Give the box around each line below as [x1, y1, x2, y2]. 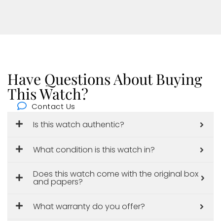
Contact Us [31, 101, 75, 112]
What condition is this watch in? [33, 144, 155, 155]
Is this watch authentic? [33, 118, 124, 130]
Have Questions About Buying [7, 69, 202, 89]
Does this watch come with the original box [33, 168, 198, 180]
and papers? [33, 176, 83, 188]
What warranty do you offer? [33, 200, 145, 212]
